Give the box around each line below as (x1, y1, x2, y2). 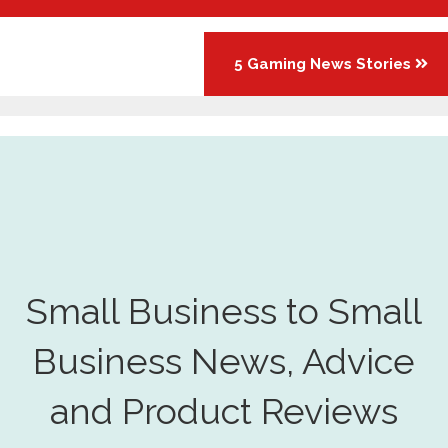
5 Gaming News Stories (234, 55, 415, 74)
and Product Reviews (50, 390, 398, 433)
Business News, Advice (33, 340, 415, 383)
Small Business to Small (26, 290, 422, 333)
